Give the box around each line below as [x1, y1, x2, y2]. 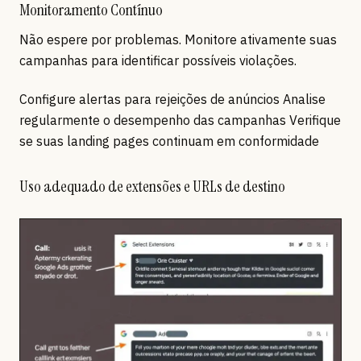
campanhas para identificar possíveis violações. [19, 52, 297, 69]
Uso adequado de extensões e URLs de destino [19, 176, 285, 197]
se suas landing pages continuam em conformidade [19, 133, 319, 150]
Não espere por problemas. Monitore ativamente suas [19, 31, 337, 48]
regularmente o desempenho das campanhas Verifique [19, 112, 341, 129]
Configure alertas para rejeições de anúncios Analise [19, 91, 326, 108]
